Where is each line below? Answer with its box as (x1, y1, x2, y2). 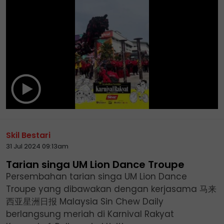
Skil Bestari (6, 129, 50, 141)
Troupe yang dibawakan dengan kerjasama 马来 (6, 182, 216, 195)
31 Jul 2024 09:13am (6, 141, 68, 151)
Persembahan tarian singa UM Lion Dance (6, 170, 187, 182)
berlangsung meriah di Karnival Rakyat (6, 207, 174, 220)
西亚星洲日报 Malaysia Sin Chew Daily (6, 195, 163, 207)
